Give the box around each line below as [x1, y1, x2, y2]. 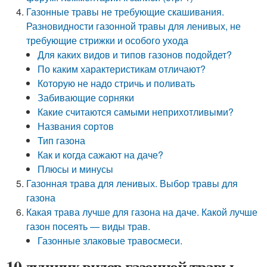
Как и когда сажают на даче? [38, 148, 164, 162]
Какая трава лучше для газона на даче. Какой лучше [26, 205, 258, 219]
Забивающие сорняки [38, 91, 135, 104]
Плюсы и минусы [38, 162, 114, 176]
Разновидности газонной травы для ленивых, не [26, 19, 241, 33]
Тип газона [38, 133, 86, 147]
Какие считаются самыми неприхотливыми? [38, 105, 234, 119]
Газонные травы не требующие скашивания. [26, 5, 225, 18]
